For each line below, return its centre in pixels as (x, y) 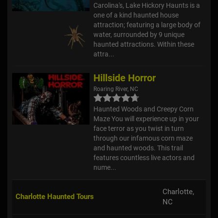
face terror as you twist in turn (139, 128)
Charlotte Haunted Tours (55, 196)
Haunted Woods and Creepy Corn (144, 109)
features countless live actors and (144, 157)
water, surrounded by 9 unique (139, 34)
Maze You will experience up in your (146, 118)
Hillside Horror (125, 78)
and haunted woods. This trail (138, 148)
